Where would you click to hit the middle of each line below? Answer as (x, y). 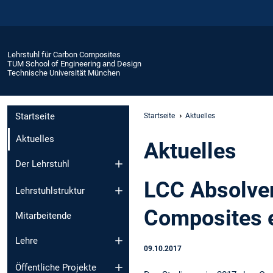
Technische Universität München (64, 73)
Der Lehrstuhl (42, 164)
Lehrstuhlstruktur (50, 191)
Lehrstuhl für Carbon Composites (64, 54)
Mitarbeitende (43, 216)
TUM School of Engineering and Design (74, 63)
